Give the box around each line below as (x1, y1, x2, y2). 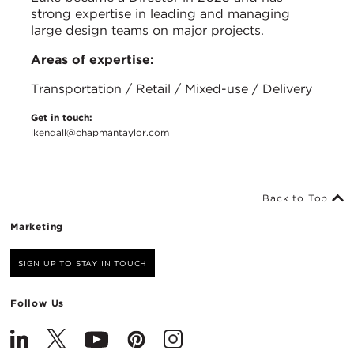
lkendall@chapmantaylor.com (31, 126, 169, 139)
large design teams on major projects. (31, 23, 264, 39)
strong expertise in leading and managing (31, 6, 290, 22)
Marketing (10, 220, 64, 233)
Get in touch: (31, 111, 92, 124)
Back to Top (262, 192, 332, 205)
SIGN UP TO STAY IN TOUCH (18, 258, 148, 268)
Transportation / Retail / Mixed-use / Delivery (31, 81, 312, 97)
